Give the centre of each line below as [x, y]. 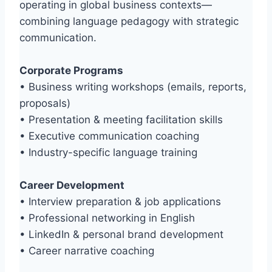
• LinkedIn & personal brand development [121, 235]
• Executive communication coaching [109, 136]
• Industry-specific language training [108, 153]
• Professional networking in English [107, 218]
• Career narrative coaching [87, 251]
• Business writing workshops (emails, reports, [133, 87]
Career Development [72, 185]
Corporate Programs [71, 71]
